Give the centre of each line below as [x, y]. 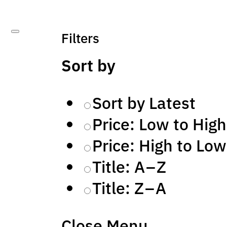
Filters [81, 39]
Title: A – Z [129, 167]
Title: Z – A [129, 188]
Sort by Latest [144, 103]
